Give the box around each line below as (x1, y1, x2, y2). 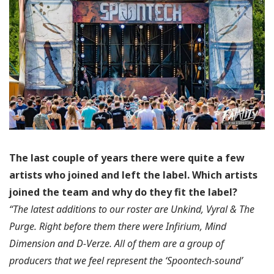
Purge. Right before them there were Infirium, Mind (9, 220, 226, 234)
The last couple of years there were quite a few (9, 151, 245, 165)
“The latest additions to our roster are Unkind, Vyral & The (9, 202, 254, 217)
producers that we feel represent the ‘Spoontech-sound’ (9, 254, 243, 268)
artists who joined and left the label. (9, 168, 192, 182)
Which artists (192, 168, 257, 182)
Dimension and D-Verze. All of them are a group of (9, 237, 224, 251)
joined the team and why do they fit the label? (9, 185, 237, 199)
